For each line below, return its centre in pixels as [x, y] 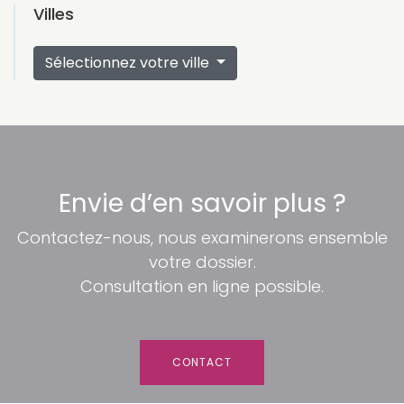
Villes [54, 14]
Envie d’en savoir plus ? [202, 203]
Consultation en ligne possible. [202, 286]
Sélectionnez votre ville [129, 63]
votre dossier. [202, 262]
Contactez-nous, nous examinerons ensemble [202, 238]
